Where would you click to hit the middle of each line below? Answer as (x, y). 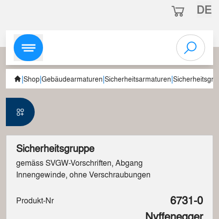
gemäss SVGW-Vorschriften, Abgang (79, 163)
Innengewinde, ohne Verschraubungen (83, 174)
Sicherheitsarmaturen (138, 78)
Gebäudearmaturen (72, 78)
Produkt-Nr (35, 200)
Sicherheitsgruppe (55, 148)
